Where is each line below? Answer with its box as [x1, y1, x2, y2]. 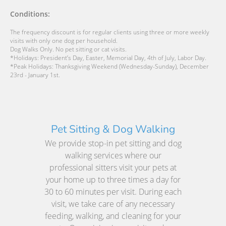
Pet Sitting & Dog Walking [51, 122, 175, 137]
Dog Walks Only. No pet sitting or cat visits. [10, 45, 127, 54]
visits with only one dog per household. [10, 36, 118, 45]
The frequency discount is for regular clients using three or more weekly [10, 28, 209, 37]
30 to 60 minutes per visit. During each [44, 186, 182, 198]
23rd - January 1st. [10, 71, 60, 80]
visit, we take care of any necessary [51, 198, 175, 210]
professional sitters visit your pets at [49, 162, 177, 174]
